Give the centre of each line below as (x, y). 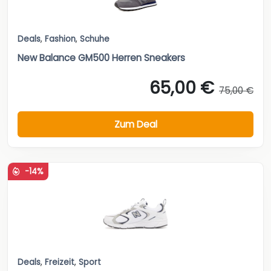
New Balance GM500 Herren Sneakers (101, 57)
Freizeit (60, 263)
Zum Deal (135, 124)
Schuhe (95, 39)
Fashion (60, 39)
